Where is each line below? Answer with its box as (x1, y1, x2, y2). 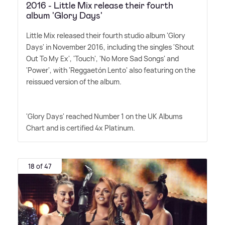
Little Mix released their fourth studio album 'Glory (26, 31, 185, 41)
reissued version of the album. (26, 77, 122, 87)
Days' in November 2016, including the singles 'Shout (26, 42, 194, 52)
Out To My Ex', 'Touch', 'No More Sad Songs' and (26, 54, 179, 64)
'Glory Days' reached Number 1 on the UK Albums (26, 111, 182, 122)
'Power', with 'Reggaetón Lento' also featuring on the (26, 65, 195, 75)
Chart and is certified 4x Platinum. (26, 123, 135, 133)
